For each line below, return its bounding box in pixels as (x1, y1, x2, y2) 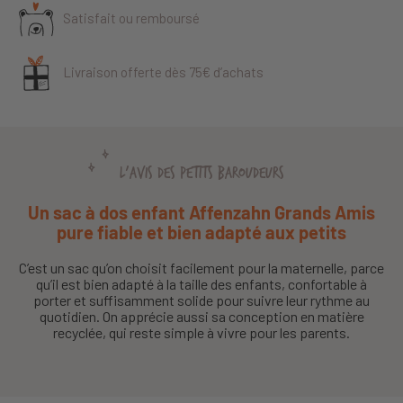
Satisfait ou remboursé (63, 10, 200, 27)
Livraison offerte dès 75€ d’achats (63, 64, 264, 81)
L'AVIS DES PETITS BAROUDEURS (119, 163, 284, 183)
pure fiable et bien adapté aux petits (57, 220, 346, 243)
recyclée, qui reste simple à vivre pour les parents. (53, 323, 350, 341)
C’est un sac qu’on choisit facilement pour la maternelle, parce (19, 258, 384, 276)
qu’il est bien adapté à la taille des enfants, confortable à (36, 274, 367, 292)
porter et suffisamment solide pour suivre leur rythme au (33, 291, 370, 309)
